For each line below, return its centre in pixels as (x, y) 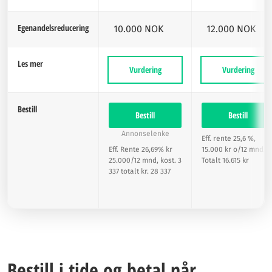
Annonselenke (145, 134)
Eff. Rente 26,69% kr (141, 149)
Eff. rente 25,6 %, (229, 138)
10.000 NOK (138, 29)
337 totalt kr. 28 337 (140, 171)
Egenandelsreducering (53, 28)
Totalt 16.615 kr (225, 160)
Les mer (30, 63)
